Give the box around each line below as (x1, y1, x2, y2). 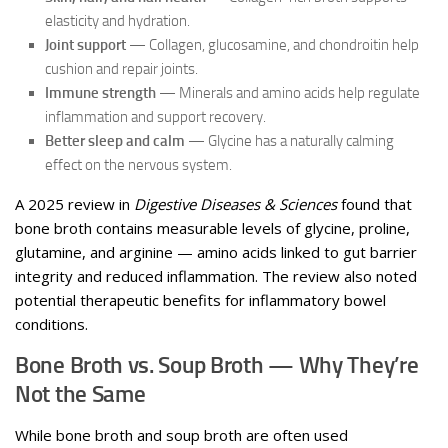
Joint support (45, 35, 126, 54)
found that (337, 193, 412, 214)
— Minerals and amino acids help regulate (156, 83, 420, 102)
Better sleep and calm (45, 131, 185, 150)
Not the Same (15, 380, 146, 408)
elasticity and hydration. (45, 11, 190, 30)
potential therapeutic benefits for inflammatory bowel (15, 289, 386, 310)
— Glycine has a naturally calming (185, 131, 394, 150)
